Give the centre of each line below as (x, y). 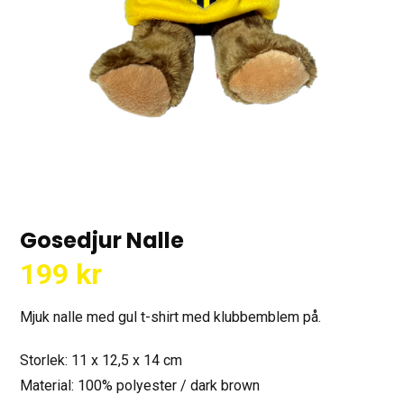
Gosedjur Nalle (102, 240)
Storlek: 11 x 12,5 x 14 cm (101, 360)
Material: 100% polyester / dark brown (140, 385)
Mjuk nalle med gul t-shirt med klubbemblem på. (171, 317)
